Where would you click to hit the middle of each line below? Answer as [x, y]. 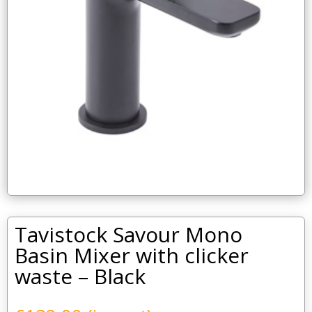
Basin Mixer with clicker [132, 255]
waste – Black [80, 276]
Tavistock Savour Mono [128, 234]
